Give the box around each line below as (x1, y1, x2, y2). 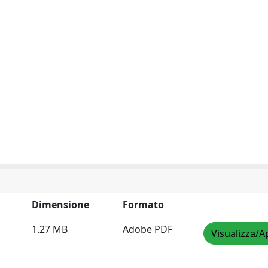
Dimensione (32, 198, 89, 211)
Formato (123, 198, 164, 211)
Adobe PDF (123, 223, 172, 236)
